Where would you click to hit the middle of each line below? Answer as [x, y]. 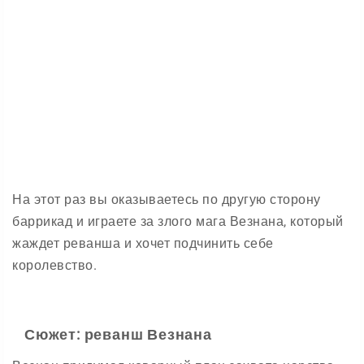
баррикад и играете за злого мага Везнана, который [178, 221]
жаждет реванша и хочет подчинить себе [143, 243]
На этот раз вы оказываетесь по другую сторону [167, 199]
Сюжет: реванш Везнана [118, 334]
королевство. [54, 265]
